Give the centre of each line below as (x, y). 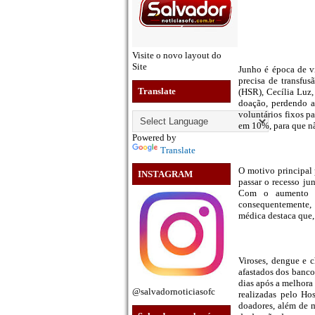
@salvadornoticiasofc (174, 292)
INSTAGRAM (165, 174)
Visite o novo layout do (177, 55)
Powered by (154, 137)
